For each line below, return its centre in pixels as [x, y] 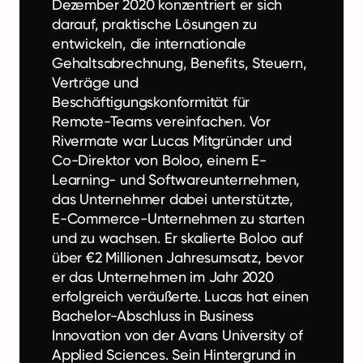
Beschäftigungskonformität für [151, 101]
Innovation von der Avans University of [177, 335]
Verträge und [95, 82]
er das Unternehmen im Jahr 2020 [163, 276]
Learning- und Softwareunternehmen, [176, 179]
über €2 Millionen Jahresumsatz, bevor [178, 257]
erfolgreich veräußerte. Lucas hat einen [181, 296]
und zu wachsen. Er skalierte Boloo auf [177, 237]
